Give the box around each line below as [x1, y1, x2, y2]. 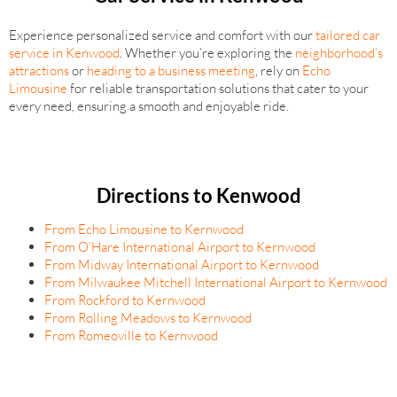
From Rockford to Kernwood [44, 291, 206, 308]
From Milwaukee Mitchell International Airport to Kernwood [44, 273, 387, 291]
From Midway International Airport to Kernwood [44, 255, 319, 273]
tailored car [315, 26, 380, 43]
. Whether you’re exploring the [120, 43, 295, 61]
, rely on [255, 61, 302, 79]
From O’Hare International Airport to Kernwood [44, 237, 315, 255]
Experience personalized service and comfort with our [9, 26, 315, 43]
